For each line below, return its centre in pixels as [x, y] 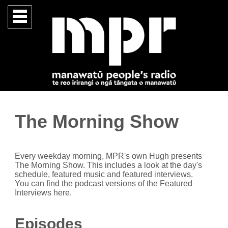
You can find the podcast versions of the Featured [104, 183]
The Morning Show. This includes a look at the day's [108, 165]
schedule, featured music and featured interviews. [104, 174]
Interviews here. [43, 192]
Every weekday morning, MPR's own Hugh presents [108, 156]
